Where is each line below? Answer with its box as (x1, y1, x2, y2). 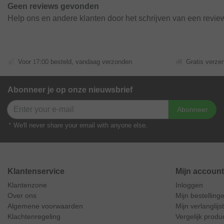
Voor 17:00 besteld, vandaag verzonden (18, 56, 132, 68)
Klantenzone (7, 179, 47, 191)
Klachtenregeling (7, 210, 60, 223)
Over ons (7, 189, 36, 202)
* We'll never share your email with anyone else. (7, 119, 147, 131)
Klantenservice (7, 164, 64, 178)
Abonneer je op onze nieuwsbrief (7, 82, 132, 97)
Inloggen (175, 179, 203, 191)
